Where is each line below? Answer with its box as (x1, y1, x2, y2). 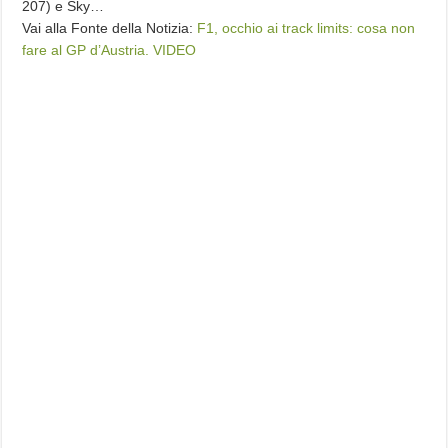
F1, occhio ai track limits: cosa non (197, 20, 416, 36)
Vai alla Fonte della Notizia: (22, 20, 198, 36)
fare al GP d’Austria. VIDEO (22, 42, 197, 58)
